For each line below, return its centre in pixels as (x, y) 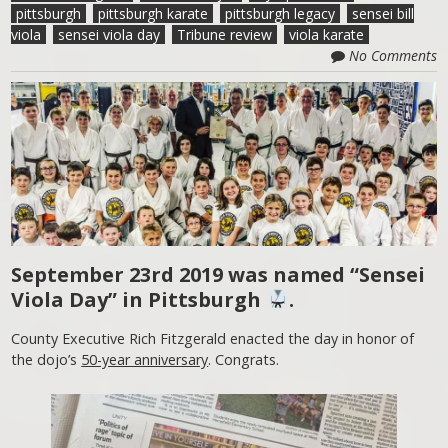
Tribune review (225, 34)
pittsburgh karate (153, 13)
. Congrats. (244, 360)
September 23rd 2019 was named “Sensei (218, 275)
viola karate (327, 34)
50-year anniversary (145, 360)
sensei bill (383, 13)
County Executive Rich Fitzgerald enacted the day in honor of (213, 339)
